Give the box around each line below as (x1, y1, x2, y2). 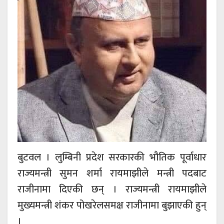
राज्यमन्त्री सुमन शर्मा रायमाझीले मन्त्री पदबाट (17, 164, 206, 182)
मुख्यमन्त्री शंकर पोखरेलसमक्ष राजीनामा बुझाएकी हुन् (17, 196, 206, 214)
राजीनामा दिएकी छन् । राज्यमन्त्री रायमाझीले (17, 180, 206, 198)
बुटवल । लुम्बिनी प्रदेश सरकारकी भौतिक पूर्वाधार (17, 148, 206, 166)
